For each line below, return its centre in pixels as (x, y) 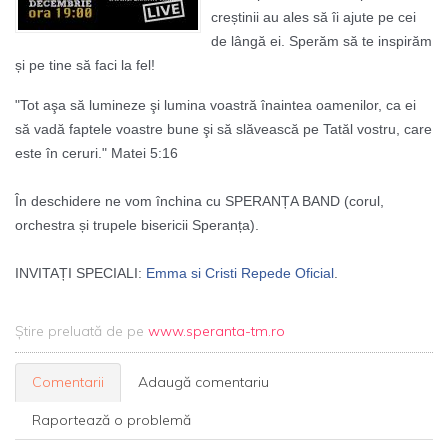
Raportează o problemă (111, 420)
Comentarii (68, 382)
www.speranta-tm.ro (216, 331)
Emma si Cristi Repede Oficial (240, 273)
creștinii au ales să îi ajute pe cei (313, 17)
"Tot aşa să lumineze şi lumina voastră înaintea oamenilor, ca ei (215, 105)
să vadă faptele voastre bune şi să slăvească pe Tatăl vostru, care (223, 129)
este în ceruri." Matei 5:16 (96, 153)
